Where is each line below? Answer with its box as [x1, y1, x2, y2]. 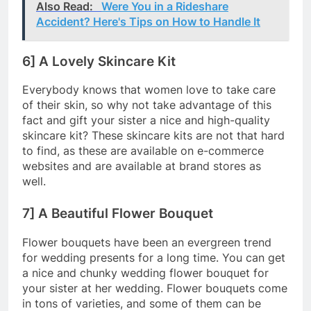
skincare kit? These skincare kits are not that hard [22, 128, 285, 143]
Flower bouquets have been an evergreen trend [22, 235, 271, 250]
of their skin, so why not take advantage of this [22, 98, 271, 112]
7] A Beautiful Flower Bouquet [22, 205, 213, 222]
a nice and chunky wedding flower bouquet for [22, 266, 269, 280]
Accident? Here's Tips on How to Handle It [36, 14, 260, 28]
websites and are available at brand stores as [22, 159, 261, 174]
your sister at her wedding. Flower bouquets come [22, 281, 287, 296]
